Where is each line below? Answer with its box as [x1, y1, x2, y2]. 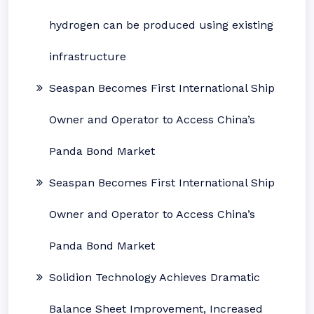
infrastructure [49, 49, 126, 63]
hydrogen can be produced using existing [49, 18, 273, 32]
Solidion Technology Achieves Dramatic [49, 270, 260, 284]
